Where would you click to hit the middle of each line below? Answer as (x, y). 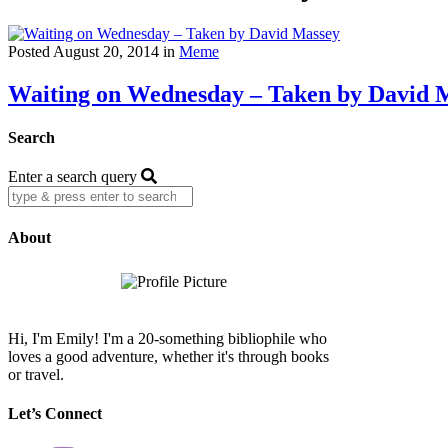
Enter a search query (72, 177)
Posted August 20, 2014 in (93, 51)
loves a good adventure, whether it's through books (168, 356)
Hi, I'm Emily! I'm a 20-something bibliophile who (167, 338)
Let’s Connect (55, 414)
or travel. (36, 374)
